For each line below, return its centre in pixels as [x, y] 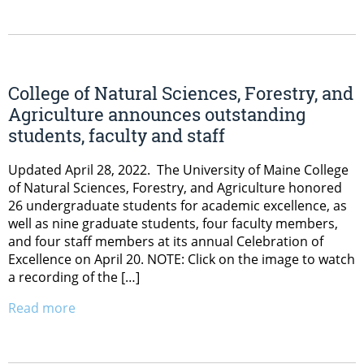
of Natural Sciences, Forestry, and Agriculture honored [175, 187]
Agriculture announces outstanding [157, 114]
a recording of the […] [74, 277]
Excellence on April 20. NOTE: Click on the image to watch [182, 259]
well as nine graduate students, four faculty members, [173, 223]
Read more [42, 308]
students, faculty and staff [117, 135]
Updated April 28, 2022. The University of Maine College [178, 169]
